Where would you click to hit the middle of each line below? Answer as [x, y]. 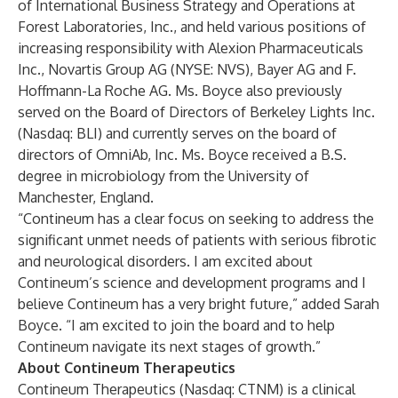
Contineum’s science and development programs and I [192, 283]
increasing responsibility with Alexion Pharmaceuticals [191, 48]
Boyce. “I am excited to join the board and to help [176, 325]
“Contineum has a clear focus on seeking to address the [196, 219]
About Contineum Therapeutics [127, 368]
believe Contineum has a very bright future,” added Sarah [199, 304]
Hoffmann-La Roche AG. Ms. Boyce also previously [180, 91]
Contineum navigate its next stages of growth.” [169, 346]
